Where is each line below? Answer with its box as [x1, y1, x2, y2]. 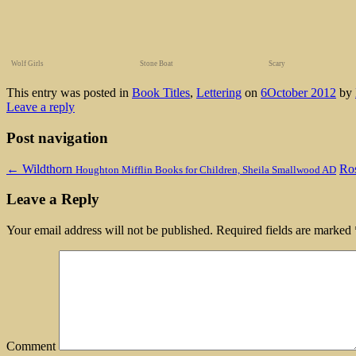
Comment [6, 339, 56, 354]
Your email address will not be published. [6, 223, 213, 238]
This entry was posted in [6, 86, 132, 100]
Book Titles [132, 86, 190, 100]
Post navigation [6, 129, 108, 146]
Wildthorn [19, 161, 75, 176]
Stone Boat [140, 60, 173, 68]
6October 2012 [261, 86, 336, 100]
